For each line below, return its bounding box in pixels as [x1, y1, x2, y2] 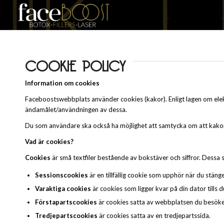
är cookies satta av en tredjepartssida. [99, 211, 210, 219]
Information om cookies [25, 78, 99, 87]
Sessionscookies [35, 170, 88, 179]
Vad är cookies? [25, 137, 73, 145]
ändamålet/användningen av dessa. [25, 105, 127, 113]
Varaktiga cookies [35, 184, 92, 192]
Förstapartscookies [35, 197, 98, 206]
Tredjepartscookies [35, 211, 99, 219]
